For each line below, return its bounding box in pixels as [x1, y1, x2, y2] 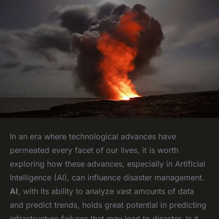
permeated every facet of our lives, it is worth [10, 145, 178, 155]
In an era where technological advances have [10, 131, 176, 141]
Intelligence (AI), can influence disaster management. [10, 172, 204, 182]
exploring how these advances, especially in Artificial [10, 158, 205, 169]
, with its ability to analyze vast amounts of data [18, 186, 194, 196]
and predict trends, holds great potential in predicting [10, 199, 206, 210]
